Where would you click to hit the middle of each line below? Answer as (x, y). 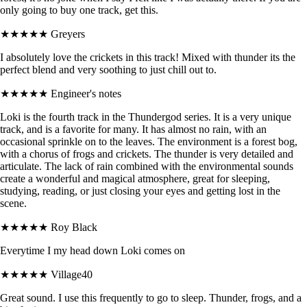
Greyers (68, 34)
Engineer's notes (86, 93)
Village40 (72, 274)
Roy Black (74, 227)
